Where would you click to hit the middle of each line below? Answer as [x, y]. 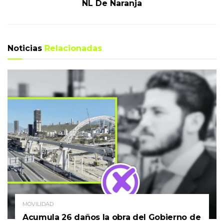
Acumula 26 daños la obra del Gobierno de [112, 217]
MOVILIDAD [38, 204]
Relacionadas [73, 48]
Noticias [26, 48]
